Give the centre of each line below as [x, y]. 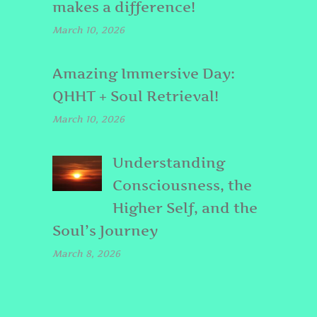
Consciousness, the [182, 185]
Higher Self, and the [185, 208]
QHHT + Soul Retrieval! [136, 96]
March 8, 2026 [86, 253]
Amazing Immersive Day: [144, 73]
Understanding [169, 162]
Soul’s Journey [105, 230]
